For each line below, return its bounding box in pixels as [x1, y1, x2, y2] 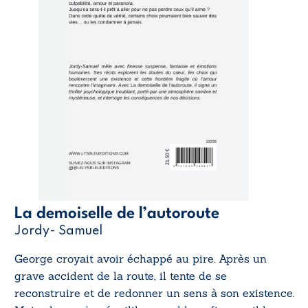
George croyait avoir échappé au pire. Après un [14, 252, 267, 266]
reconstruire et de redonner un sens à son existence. [14, 286, 294, 300]
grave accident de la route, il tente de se [14, 269, 227, 283]
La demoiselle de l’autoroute [14, 206, 219, 223]
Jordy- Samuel [14, 225, 102, 238]
